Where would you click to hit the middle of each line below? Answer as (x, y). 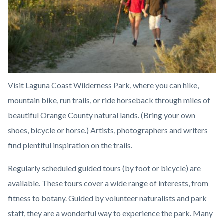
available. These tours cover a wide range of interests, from (108, 183)
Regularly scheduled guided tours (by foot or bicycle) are (104, 168)
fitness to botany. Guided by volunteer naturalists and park (107, 198)
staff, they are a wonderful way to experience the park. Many (110, 213)
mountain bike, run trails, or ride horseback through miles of (109, 100)
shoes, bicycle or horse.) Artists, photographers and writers (108, 130)
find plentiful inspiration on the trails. (70, 145)
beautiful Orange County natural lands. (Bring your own (102, 115)
